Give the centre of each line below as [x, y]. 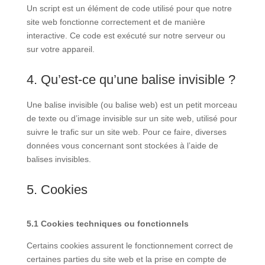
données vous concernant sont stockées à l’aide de [122, 146]
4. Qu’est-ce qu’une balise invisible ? [131, 80]
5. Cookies [57, 190]
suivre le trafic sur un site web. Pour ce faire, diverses [126, 132]
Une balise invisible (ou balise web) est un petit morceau [132, 105]
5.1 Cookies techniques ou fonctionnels [107, 224]
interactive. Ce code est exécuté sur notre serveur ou [126, 36]
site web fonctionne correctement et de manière [116, 22]
